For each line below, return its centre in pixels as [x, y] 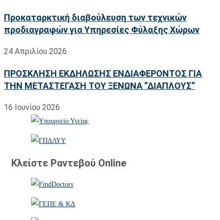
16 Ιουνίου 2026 [32, 108]
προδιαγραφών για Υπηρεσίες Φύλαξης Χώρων [102, 30]
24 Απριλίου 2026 [35, 52]
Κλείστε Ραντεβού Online [69, 163]
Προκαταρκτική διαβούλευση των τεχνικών [95, 18]
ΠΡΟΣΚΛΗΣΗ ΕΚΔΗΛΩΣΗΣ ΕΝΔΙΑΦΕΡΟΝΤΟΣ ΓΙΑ [103, 74]
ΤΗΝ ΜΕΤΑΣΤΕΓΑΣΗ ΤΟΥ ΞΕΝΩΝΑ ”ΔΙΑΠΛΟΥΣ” [99, 86]
